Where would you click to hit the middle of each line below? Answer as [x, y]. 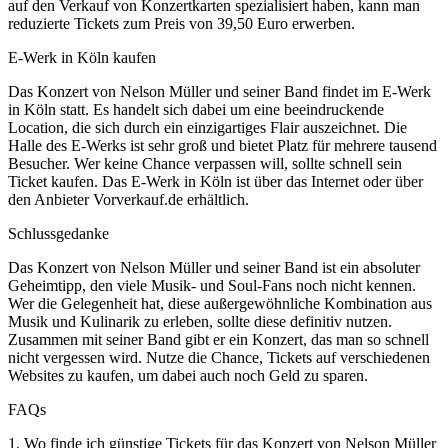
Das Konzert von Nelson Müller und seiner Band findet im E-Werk [219, 91]
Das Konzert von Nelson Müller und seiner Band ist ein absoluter [214, 267]
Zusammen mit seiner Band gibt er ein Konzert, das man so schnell [218, 339]
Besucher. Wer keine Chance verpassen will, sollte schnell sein [205, 163]
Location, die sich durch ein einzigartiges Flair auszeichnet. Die [207, 127]
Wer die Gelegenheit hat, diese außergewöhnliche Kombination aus [220, 303]
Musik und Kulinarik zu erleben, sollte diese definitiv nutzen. [200, 321]
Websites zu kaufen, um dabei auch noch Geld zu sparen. [188, 375]
